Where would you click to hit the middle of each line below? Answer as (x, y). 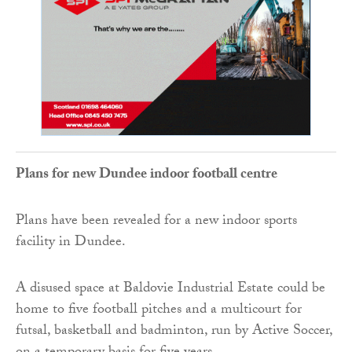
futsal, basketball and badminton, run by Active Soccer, (174, 332)
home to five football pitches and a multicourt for (159, 311)
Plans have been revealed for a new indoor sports (156, 222)
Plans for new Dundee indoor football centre (147, 176)
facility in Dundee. (71, 244)
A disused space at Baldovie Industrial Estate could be (170, 290)
